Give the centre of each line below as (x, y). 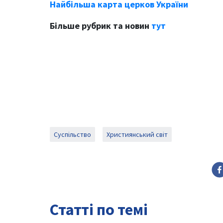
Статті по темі (99, 209)
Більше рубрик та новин (101, 25)
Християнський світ (137, 134)
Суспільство (72, 134)
